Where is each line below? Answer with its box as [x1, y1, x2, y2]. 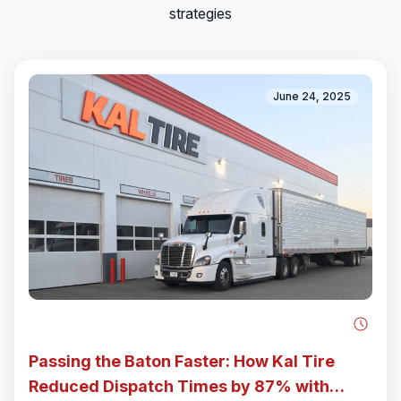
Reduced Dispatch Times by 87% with [29, 371, 329, 391]
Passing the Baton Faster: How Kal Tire [29, 346, 335, 366]
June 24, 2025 [273, 84, 351, 98]
